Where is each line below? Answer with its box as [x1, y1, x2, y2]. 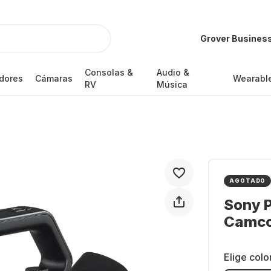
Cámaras [34, 73, 73, 83]
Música [157, 79, 188, 90]
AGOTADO [229, 177, 266, 184]
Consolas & [84, 67, 133, 77]
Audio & [157, 67, 190, 77]
